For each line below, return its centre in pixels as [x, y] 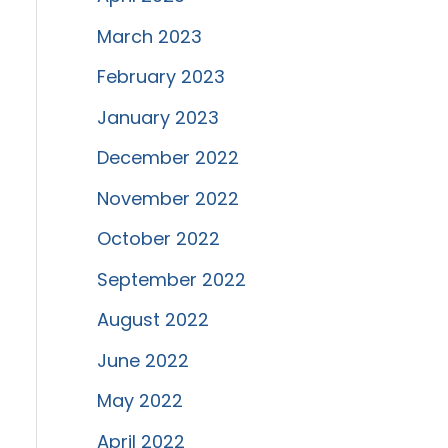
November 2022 [167, 198]
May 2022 [139, 401]
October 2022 [158, 239]
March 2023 [149, 36]
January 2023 [157, 117]
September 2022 [171, 279]
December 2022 [167, 158]
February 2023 [160, 77]
